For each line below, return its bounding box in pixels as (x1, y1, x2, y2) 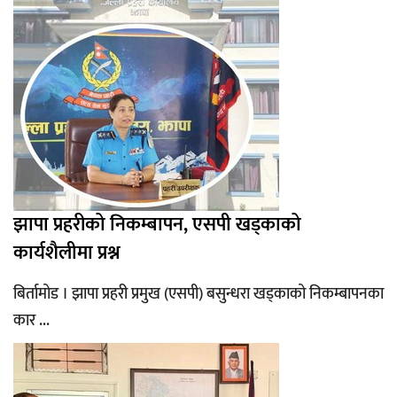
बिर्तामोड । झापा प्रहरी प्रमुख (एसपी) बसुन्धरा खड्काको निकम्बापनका (13, 280, 384, 307)
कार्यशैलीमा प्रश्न (13, 236, 121, 269)
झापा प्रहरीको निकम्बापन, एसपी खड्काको (13, 207, 301, 241)
